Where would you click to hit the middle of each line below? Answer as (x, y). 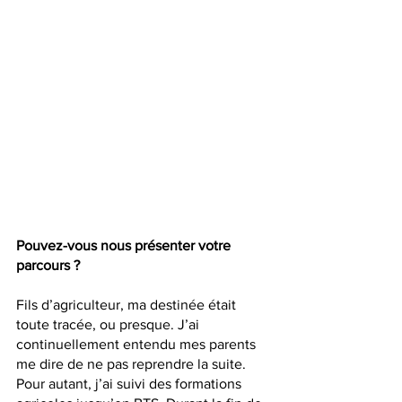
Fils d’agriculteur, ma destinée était (128, 305)
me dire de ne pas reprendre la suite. (133, 364)
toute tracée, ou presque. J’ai (109, 325)
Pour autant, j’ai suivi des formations (131, 384)
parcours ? (48, 266)
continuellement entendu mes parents (138, 345)
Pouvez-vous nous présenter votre (125, 246)
